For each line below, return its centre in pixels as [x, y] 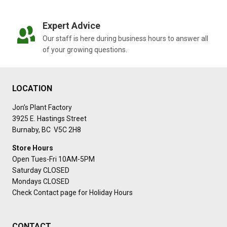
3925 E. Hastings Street [49, 119]
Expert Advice [71, 26]
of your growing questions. [85, 50]
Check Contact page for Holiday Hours [72, 193]
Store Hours [33, 148]
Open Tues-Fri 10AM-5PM [53, 159]
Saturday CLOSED [41, 171]
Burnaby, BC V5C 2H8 [47, 130]
